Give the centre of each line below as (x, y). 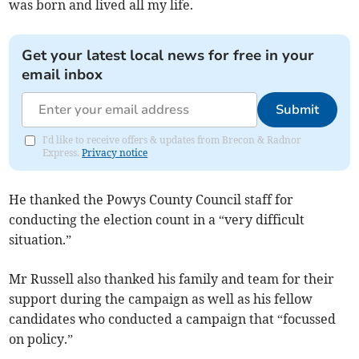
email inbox (63, 75)
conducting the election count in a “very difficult (157, 220)
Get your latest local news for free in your (168, 56)
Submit (297, 110)
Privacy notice (115, 153)
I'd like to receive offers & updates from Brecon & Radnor (172, 140)
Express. (63, 153)
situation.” (40, 240)
